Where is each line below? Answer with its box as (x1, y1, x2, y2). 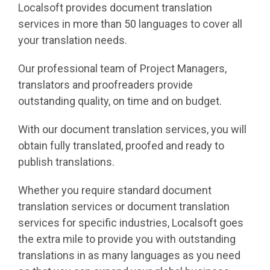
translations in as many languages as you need (18, 249, 240, 262)
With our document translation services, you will (18, 123, 246, 136)
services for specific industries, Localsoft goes (18, 216, 243, 229)
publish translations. (18, 155, 115, 168)
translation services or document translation (18, 200, 230, 213)
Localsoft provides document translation (18, 1, 212, 14)
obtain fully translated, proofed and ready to (18, 139, 224, 152)
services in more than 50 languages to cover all (18, 17, 242, 30)
